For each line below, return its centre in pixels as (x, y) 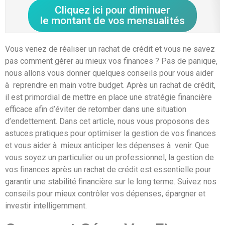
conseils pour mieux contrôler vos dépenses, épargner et (105, 194)
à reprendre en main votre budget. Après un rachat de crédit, (110, 85)
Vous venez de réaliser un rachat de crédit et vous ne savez (110, 49)
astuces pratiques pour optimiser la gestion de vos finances (110, 134)
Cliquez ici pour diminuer (113, 10)
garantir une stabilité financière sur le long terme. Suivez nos (111, 182)
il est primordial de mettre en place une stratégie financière (108, 97)
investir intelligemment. (46, 206)
